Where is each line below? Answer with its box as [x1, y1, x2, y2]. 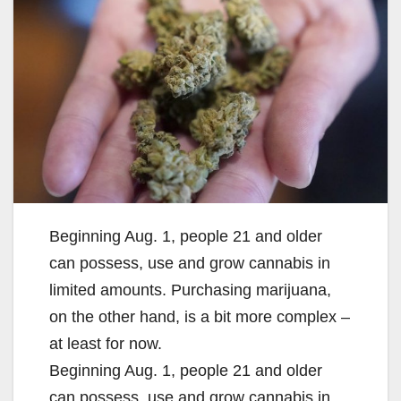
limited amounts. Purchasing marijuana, [49, 280, 331, 299]
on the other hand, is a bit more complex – [49, 307, 350, 326]
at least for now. [49, 334, 162, 353]
